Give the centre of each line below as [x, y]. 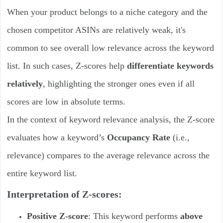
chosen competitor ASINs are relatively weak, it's [96, 30]
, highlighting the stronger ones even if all [118, 84]
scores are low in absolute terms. [66, 102]
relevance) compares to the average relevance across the [108, 156]
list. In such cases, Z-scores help [67, 66]
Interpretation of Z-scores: [64, 194]
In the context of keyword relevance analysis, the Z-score [111, 120]
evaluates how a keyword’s [57, 138]
